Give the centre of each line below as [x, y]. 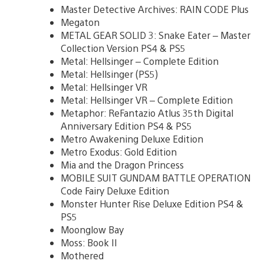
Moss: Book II [89, 242]
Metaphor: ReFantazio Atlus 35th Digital [147, 113]
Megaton [80, 22]
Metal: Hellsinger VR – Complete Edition [147, 100]
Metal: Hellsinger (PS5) [109, 74]
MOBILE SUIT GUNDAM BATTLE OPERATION [156, 177]
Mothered [82, 255]
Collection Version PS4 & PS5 [123, 48]
